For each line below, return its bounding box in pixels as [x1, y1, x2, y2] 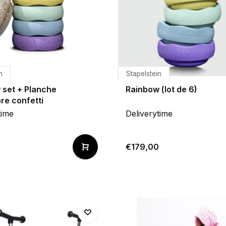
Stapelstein [126, 70, 161, 78]
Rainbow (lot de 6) [126, 84, 197, 94]
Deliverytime [126, 108, 173, 119]
